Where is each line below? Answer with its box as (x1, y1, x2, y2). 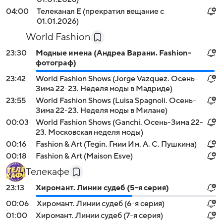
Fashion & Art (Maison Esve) (36, 152, 133, 161)
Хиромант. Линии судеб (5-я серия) (36, 183, 169, 192)
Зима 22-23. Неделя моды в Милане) (36, 106, 167, 115)
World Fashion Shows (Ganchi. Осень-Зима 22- (36, 118, 203, 127)
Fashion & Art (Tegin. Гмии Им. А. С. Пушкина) (36, 140, 197, 149)
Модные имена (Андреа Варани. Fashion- (36, 49, 191, 57)
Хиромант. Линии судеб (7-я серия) (36, 211, 163, 220)
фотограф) (36, 58, 76, 67)
